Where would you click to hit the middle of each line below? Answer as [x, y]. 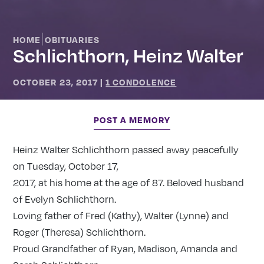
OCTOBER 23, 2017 [56, 82]
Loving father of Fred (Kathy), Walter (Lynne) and [121, 216]
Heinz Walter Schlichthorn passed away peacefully [126, 150]
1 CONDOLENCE [141, 82]
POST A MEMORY [132, 120]
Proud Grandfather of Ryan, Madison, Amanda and [126, 249]
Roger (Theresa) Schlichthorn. [80, 232]
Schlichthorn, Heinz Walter [128, 55]
